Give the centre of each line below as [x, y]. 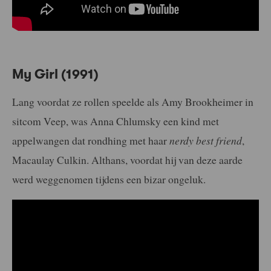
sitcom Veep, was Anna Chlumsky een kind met [116, 121]
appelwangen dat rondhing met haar [91, 141]
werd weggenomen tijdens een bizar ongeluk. [109, 179]
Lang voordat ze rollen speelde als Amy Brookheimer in [133, 102]
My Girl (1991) [55, 74]
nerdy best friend [206, 141]
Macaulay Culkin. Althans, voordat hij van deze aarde [127, 160]
